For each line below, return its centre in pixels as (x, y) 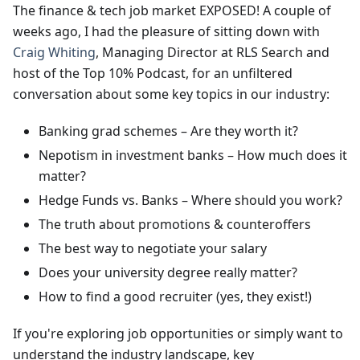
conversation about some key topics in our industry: (171, 94)
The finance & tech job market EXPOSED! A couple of (172, 10)
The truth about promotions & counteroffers (175, 224)
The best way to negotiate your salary (153, 248)
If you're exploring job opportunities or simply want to (178, 333)
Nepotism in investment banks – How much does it (193, 155)
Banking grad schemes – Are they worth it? (168, 131)
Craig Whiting (54, 52)
